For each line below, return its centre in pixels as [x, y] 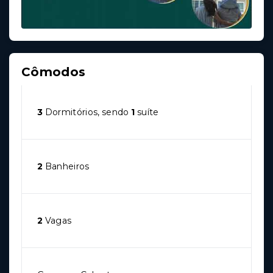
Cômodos [54, 72]
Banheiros [66, 167]
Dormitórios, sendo [87, 112]
